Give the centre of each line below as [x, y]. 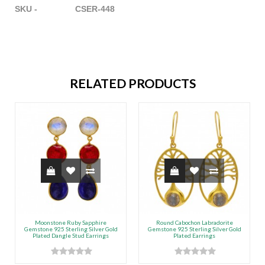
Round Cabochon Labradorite [194, 223]
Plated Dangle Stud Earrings [71, 236]
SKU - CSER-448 [65, 9]
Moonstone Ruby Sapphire [71, 223]
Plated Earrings [194, 236]
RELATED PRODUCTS [132, 84]
